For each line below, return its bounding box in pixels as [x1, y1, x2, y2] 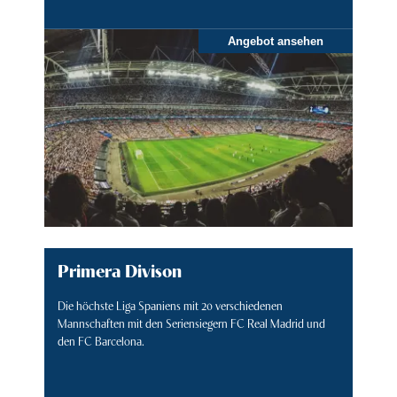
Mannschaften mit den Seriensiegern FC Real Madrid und [58, 315, 325, 331]
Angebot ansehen [228, 35, 323, 49]
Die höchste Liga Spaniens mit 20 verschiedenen [58, 297, 283, 314]
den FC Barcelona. [58, 332, 144, 349]
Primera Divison [58, 257, 182, 283]
